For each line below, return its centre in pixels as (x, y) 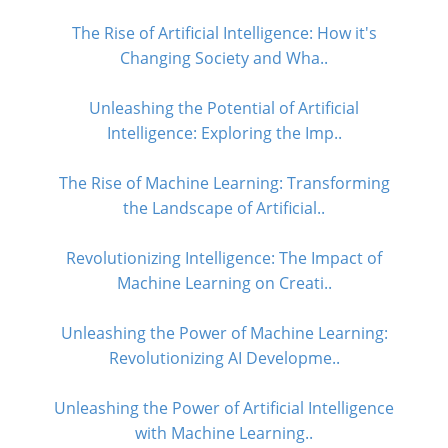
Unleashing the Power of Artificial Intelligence (224, 408)
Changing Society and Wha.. (224, 58)
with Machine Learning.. (224, 433)
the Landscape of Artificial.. (224, 208)
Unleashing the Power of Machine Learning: (224, 333)
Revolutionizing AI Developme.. (224, 358)
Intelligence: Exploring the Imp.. (224, 133)
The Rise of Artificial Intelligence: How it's (224, 33)
